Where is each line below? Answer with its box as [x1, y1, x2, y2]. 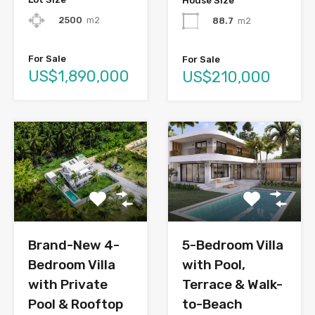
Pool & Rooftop [28, 295, 123, 312]
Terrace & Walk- [182, 276, 283, 292]
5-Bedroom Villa [182, 236, 283, 253]
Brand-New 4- [28, 236, 120, 253]
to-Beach [182, 295, 243, 312]
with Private [28, 276, 108, 292]
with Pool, [182, 256, 245, 273]
